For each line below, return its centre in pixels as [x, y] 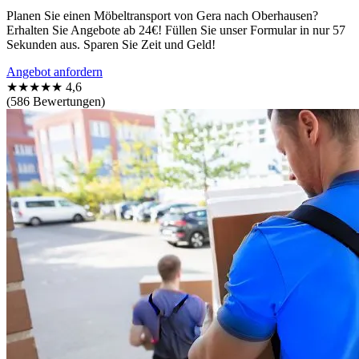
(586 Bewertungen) [56, 101]
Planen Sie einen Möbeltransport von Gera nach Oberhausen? [162, 15]
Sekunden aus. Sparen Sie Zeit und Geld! [111, 44]
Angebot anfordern [54, 71]
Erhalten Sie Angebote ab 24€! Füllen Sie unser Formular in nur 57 [176, 30]
